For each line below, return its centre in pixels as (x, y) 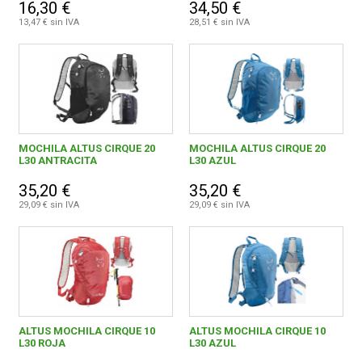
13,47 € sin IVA (49, 23)
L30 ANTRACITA (58, 161)
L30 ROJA (42, 343)
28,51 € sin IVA (219, 23)
